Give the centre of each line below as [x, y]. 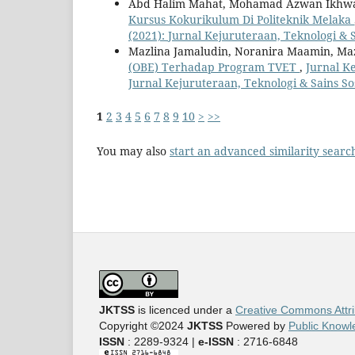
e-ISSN [216, 342]
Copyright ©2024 [143, 326]
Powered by [256, 326]
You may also [133, 151]
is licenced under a [185, 310]
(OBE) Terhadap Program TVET [214, 67]
